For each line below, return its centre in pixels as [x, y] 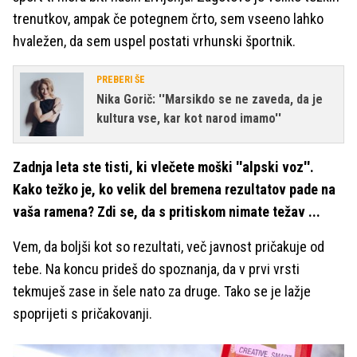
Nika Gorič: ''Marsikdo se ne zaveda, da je [210, 99]
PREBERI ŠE [121, 80]
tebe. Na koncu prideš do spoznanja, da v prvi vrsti [156, 269]
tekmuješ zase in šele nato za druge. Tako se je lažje [162, 291]
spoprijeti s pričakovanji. [82, 314]
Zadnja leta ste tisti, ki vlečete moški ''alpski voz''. [163, 167]
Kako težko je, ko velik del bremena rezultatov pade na [174, 189]
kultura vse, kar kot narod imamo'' [189, 118]
